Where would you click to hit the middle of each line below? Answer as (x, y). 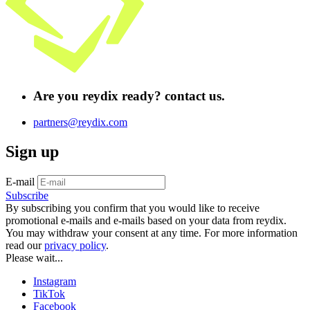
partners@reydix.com (80, 122)
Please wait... (34, 258)
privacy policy (75, 246)
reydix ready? (122, 95)
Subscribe (27, 196)
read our (25, 246)
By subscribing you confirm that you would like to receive (133, 208)
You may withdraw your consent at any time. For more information (152, 233)
